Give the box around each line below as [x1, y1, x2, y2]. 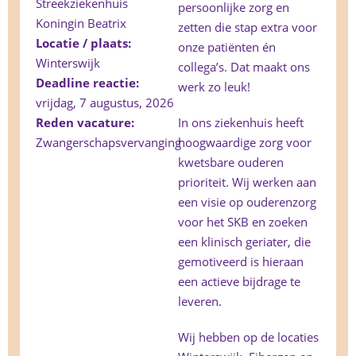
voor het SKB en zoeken [178, 214, 308, 230]
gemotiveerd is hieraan [178, 253, 304, 270]
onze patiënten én [178, 39, 276, 56]
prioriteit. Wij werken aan [178, 174, 316, 191]
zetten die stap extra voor [178, 19, 317, 36]
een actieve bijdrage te [178, 273, 300, 290]
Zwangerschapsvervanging [36, 134, 181, 151]
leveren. [178, 293, 222, 310]
